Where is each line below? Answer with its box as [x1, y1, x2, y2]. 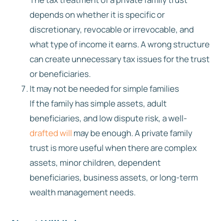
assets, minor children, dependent [30, 156, 161, 168]
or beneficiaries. [30, 68, 91, 79]
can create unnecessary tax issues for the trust [30, 53, 210, 65]
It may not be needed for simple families [30, 82, 179, 94]
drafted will [30, 127, 72, 139]
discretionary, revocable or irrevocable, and [30, 23, 194, 35]
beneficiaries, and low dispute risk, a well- [30, 112, 187, 124]
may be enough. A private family [72, 127, 192, 139]
